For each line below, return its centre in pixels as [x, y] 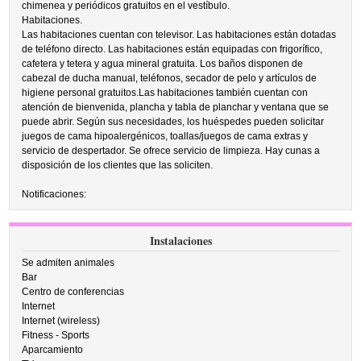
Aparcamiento [53, 350]
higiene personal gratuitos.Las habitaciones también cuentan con [165, 93]
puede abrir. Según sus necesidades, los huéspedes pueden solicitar [173, 122]
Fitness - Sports [56, 335]
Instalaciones [180, 241]
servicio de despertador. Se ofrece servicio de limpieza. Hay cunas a [171, 151]
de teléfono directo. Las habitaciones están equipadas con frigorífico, [172, 49]
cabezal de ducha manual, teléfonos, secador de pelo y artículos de [170, 78]
